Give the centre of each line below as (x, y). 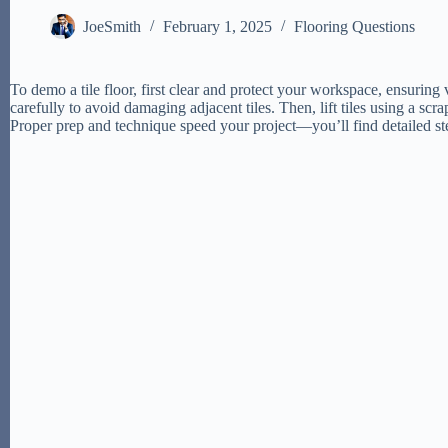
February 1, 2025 (217, 27)
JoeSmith (112, 27)
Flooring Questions (354, 27)
